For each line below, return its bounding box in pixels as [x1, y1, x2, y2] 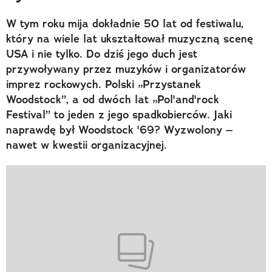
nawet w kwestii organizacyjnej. [6, 137, 167, 152]
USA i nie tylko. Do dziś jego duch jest [6, 46, 197, 61]
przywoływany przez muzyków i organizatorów [6, 61, 246, 76]
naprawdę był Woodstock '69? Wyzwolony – [6, 122, 233, 137]
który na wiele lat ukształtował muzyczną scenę [6, 31, 253, 46]
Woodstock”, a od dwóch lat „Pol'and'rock [6, 92, 219, 107]
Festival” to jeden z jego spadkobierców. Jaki [6, 107, 232, 122]
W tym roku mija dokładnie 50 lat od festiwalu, [6, 16, 243, 31]
